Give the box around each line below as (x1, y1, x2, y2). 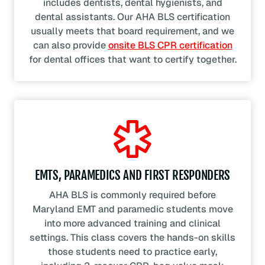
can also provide (33, 39, 108, 52)
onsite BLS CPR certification (108, 39, 232, 52)
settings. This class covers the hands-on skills (30, 231, 235, 244)
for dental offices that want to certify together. (28, 53, 237, 66)
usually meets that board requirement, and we (31, 25, 234, 38)
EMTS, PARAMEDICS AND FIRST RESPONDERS (34, 167, 231, 183)
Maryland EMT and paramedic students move (32, 203, 233, 216)
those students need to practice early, (48, 245, 217, 258)
